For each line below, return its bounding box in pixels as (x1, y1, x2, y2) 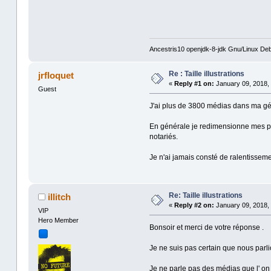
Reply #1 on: (174, 80, 214, 88)
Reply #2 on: (174, 201, 214, 209)
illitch (48, 192, 71, 203)
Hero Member (38, 217, 79, 224)
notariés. (149, 132, 178, 142)
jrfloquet (38, 70, 74, 81)
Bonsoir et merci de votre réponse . (149, 223, 264, 232)
